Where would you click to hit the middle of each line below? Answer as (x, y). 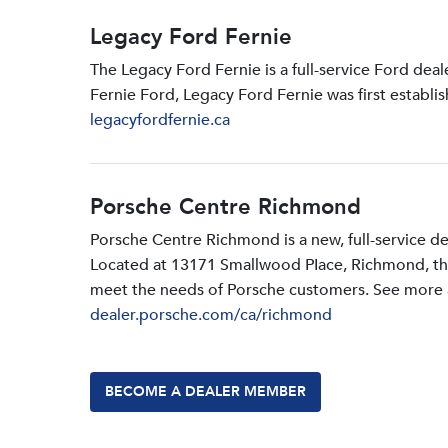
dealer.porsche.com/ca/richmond (211, 315)
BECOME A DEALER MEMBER (205, 392)
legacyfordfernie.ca (160, 120)
